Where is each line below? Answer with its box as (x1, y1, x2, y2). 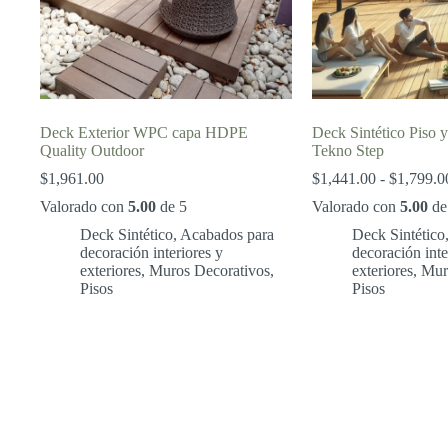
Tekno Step (311, 141, 384, 159)
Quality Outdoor (40, 141, 144, 159)
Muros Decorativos (149, 261, 270, 279)
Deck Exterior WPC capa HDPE (40, 123, 248, 141)
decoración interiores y (80, 243, 223, 261)
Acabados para (180, 225, 274, 243)
